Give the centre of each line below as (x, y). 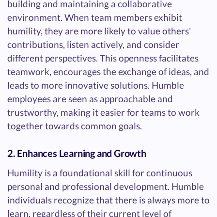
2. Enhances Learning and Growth (77, 153)
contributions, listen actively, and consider (93, 44)
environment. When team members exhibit (95, 17)
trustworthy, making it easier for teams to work (103, 112)
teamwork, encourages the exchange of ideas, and (108, 71)
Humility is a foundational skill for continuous (100, 172)
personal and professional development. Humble (106, 186)
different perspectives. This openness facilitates (103, 58)
